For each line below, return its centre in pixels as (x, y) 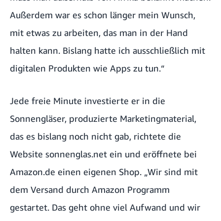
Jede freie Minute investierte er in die (88, 101)
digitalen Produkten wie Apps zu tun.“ (87, 68)
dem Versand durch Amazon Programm (90, 190)
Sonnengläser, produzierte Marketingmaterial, (103, 119)
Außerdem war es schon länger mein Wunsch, (103, 15)
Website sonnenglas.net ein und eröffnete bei (103, 154)
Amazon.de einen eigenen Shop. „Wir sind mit (104, 172)
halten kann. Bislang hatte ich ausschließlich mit (108, 51)
